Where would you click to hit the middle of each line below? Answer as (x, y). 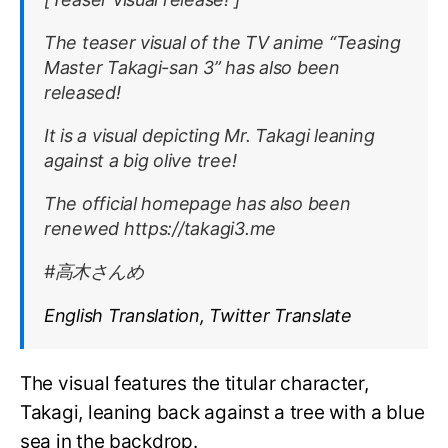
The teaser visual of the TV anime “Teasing (222, 43)
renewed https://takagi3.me (160, 229)
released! (82, 93)
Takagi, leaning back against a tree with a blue (222, 413)
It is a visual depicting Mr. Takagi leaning (209, 136)
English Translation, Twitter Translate (198, 316)
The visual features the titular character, (194, 384)
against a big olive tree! (140, 161)
